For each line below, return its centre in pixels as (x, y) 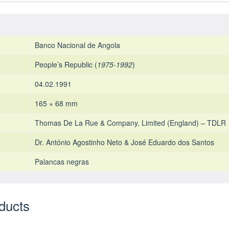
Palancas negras (62, 161)
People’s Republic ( (66, 64)
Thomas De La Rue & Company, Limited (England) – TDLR (130, 122)
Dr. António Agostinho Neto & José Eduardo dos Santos (124, 142)
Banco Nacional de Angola (77, 45)
